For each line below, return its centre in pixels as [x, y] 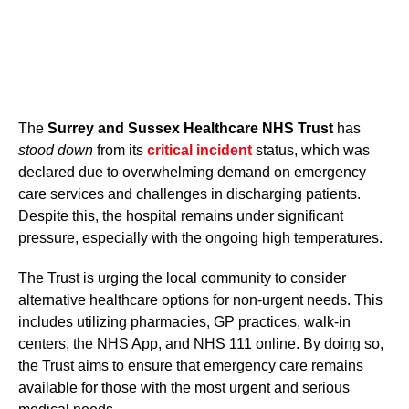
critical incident [199, 151]
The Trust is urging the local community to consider [182, 278]
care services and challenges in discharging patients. [189, 194]
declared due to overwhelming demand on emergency [192, 173]
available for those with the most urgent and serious [184, 388]
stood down [56, 151]
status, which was [311, 151]
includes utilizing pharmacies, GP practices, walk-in [184, 322]
